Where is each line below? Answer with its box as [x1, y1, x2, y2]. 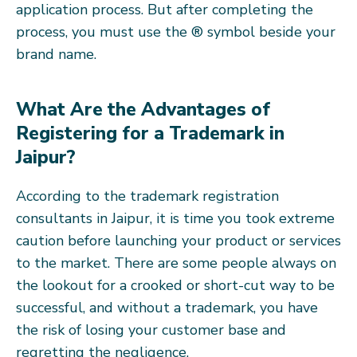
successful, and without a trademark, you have [16, 297, 318, 317]
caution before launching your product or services [16, 230, 341, 250]
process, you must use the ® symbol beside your [16, 22, 335, 41]
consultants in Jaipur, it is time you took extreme [16, 208, 335, 228]
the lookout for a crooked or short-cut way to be [16, 275, 335, 295]
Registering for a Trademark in [16, 120, 284, 146]
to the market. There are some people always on [16, 253, 336, 273]
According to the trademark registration [16, 186, 279, 206]
